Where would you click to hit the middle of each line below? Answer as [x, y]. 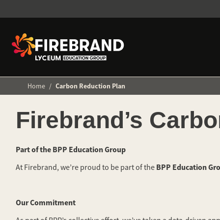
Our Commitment [46, 203]
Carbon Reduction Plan [90, 86]
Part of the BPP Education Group [71, 150]
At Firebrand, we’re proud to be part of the [86, 167]
